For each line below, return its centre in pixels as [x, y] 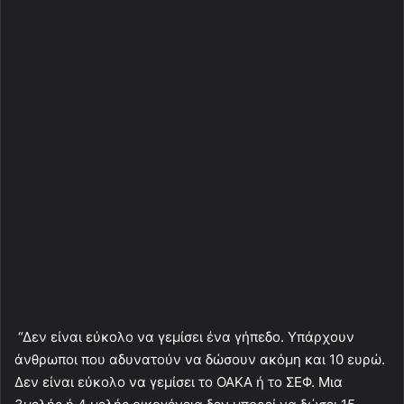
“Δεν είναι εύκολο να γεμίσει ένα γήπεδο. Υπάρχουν [184, 336]
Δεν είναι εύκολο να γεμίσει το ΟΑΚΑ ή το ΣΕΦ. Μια [179, 381]
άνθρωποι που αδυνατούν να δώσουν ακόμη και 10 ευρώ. [200, 359]
